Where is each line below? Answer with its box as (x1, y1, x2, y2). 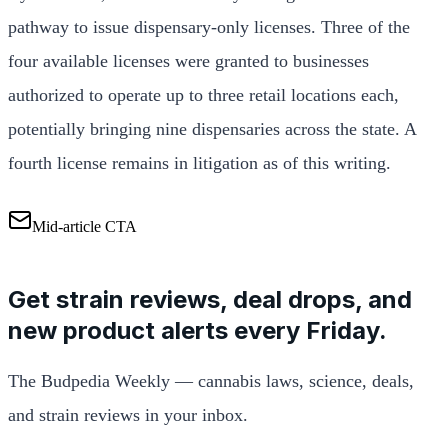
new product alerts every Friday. (8, 315, 387, 345)
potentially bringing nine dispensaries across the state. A (8, 118, 416, 139)
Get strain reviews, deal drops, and (8, 284, 412, 314)
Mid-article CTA (32, 217, 137, 235)
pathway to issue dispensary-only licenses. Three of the (8, 16, 410, 37)
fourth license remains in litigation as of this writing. (8, 152, 391, 173)
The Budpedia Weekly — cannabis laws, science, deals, (8, 370, 414, 391)
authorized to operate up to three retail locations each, (8, 84, 399, 105)
